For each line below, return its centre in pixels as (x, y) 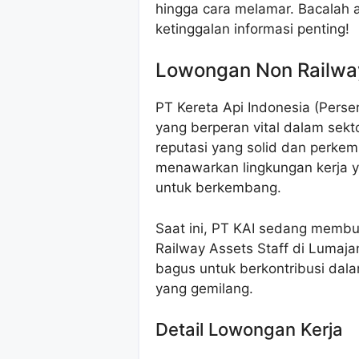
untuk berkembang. (218, 188)
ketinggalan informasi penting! (252, 28)
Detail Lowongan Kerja (249, 330)
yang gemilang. (204, 288)
